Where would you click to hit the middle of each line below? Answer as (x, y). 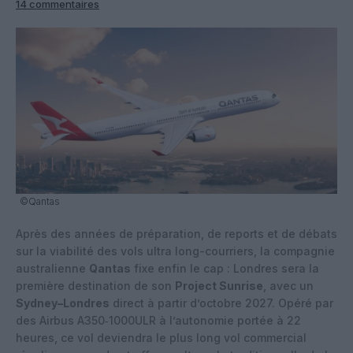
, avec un (288, 285)
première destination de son (95, 285)
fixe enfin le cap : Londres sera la (225, 268)
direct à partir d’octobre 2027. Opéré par (221, 303)
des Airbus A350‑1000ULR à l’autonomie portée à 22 (158, 320)
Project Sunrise (219, 285)
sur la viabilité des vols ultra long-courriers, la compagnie (175, 251)
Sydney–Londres (63, 303)
